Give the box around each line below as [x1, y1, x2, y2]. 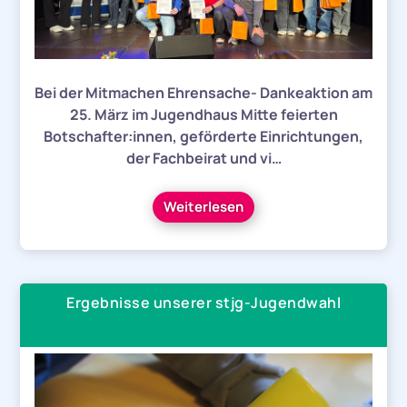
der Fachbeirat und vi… [125, 148, 282, 169]
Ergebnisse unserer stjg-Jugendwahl [66, 293, 341, 313]
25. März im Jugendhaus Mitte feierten [69, 104, 338, 125]
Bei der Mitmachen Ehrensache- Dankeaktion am [35, 83, 372, 104]
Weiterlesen [164, 197, 243, 217]
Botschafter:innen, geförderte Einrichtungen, [44, 126, 363, 147]
